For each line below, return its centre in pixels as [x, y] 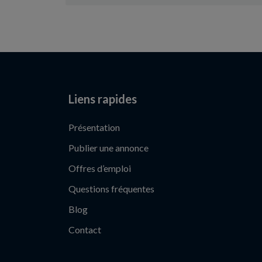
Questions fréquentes [111, 189]
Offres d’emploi [100, 168]
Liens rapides [103, 99]
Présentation [94, 127]
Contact [85, 230]
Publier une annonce [108, 148]
